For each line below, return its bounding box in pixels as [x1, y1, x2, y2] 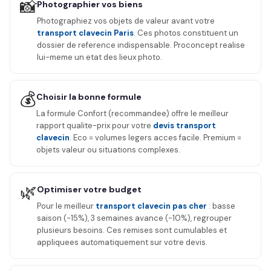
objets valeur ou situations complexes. [36, 145, 180, 155]
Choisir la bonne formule [36, 91, 142, 102]
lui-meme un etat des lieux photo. [37, 52, 162, 62]
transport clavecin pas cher [96, 201, 207, 211]
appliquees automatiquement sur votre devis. [37, 237, 207, 247]
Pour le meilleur [37, 201, 96, 211]
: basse [207, 201, 235, 211]
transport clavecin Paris [37, 28, 134, 38]
